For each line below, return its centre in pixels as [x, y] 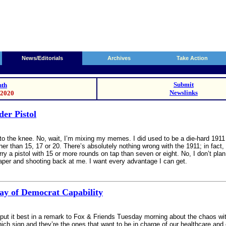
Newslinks [184, 93]
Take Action [192, 58]
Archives [119, 58]
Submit [184, 84]
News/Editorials [42, 58]
